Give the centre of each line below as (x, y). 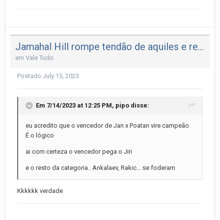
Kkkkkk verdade (41, 191)
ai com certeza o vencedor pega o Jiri (79, 152)
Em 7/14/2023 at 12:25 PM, (76, 106)
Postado (30, 76)
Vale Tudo (40, 58)
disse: (139, 106)
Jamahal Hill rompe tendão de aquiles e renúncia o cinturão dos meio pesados (201, 47)
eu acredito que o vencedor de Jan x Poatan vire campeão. (108, 126)
